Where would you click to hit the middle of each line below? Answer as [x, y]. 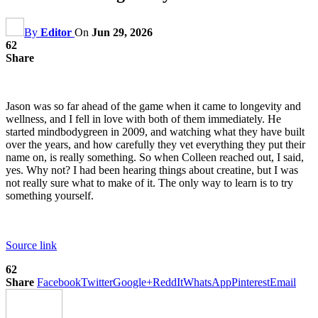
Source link [31, 245]
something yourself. [50, 195]
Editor [56, 32]
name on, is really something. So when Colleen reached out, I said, [155, 157]
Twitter [97, 282]
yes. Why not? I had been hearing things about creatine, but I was [152, 170]
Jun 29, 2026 [122, 32]
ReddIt [168, 282]
